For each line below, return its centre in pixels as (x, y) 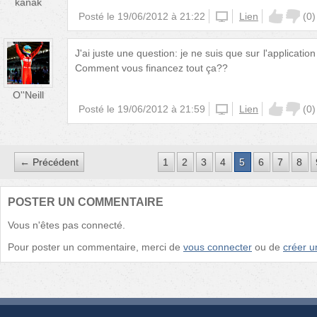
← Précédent (49, 162)
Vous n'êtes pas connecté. (67, 225)
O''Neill (28, 95)
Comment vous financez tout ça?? (151, 68)
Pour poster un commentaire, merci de (96, 247)
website (233, 17)
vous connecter (218, 247)
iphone (231, 109)
